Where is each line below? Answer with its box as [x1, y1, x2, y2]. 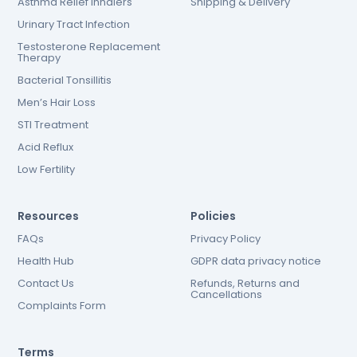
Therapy [18, 50, 61, 65]
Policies [190, 208, 236, 224]
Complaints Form [18, 298, 107, 313]
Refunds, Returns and [190, 276, 300, 291]
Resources [18, 208, 80, 224]
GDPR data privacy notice [190, 253, 321, 269]
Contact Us [18, 276, 75, 291]
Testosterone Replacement [18, 39, 161, 54]
